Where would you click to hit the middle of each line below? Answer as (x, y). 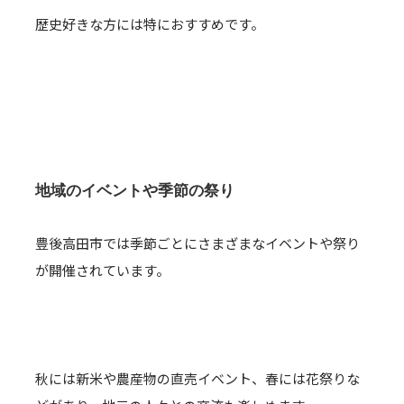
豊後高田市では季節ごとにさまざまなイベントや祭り (197, 243)
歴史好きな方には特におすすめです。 (150, 24)
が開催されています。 (102, 270)
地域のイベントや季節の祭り (135, 190)
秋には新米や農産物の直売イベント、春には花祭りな (197, 378)
